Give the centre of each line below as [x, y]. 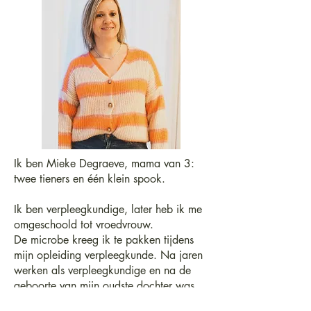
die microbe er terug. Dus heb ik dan [101, 301]
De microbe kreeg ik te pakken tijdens [104, 240]
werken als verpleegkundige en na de [102, 270]
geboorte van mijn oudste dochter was [104, 286]
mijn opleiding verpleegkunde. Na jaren [108, 255]
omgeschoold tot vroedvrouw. [84, 225]
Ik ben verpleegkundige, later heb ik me [108, 209]
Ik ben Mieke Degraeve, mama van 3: [104, 163]
